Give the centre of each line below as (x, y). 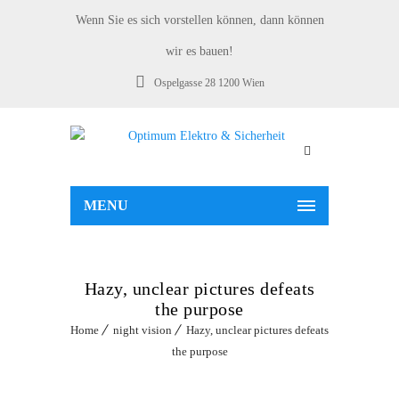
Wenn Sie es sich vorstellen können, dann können (199, 20)
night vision (142, 330)
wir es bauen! (199, 51)
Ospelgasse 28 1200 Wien (209, 83)
